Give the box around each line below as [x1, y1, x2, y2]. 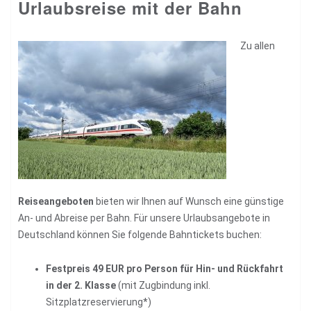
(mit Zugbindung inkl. [116, 279, 210, 291]
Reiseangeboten [18, 195, 94, 207]
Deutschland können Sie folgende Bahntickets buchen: [18, 228, 262, 240]
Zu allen [240, 40, 275, 51]
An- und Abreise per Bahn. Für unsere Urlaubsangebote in [18, 212, 270, 224]
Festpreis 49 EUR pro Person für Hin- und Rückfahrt [46, 262, 283, 274]
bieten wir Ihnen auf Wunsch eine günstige [94, 195, 284, 207]
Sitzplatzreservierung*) [46, 296, 151, 308]
